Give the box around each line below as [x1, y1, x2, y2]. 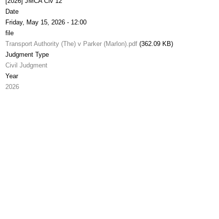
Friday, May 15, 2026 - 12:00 [5, 19, 87, 26]
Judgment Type [5, 51, 49, 58]
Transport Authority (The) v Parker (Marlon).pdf [5, 40, 137, 47]
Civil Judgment [5, 62, 47, 69]
